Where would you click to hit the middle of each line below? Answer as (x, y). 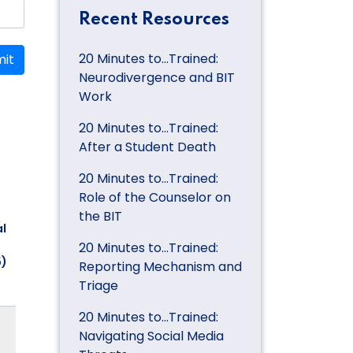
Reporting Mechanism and (160, 266)
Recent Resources (154, 19)
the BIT (100, 216)
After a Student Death (147, 147)
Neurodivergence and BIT (157, 77)
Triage (98, 285)
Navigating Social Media (151, 336)
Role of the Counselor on (155, 197)
